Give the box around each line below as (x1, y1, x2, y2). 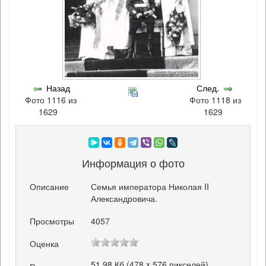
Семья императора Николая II (91, 180, 210, 193)
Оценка (30, 237, 59, 250)
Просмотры (30, 215, 75, 227)
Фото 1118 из (189, 94, 242, 106)
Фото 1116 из (24, 94, 77, 106)
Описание (30, 180, 69, 193)
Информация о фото (81, 154, 185, 170)
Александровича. (91, 192, 158, 205)
